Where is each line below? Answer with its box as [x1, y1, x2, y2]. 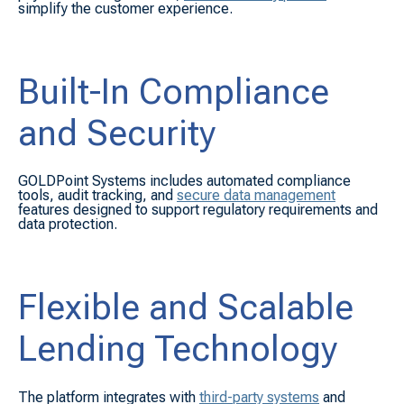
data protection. [18, 216, 117, 234]
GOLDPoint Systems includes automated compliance [18, 172, 351, 190]
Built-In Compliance [18, 71, 329, 114]
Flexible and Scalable [18, 287, 353, 329]
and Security [18, 113, 216, 155]
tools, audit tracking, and [18, 187, 173, 205]
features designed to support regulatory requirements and [18, 201, 378, 219]
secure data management [177, 187, 335, 205]
